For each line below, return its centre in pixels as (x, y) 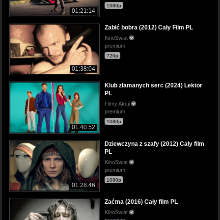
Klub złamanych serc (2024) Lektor (153, 86)
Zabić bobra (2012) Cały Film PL (149, 28)
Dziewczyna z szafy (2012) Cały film (154, 144)
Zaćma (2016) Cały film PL (141, 202)
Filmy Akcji (118, 104)
